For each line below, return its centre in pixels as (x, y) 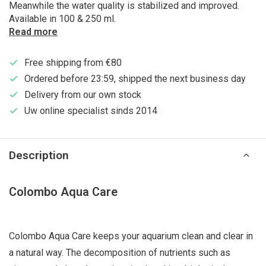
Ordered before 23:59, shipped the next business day (135, 79)
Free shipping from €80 (73, 63)
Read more (33, 32)
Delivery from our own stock (83, 95)
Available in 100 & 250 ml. (62, 19)
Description (39, 155)
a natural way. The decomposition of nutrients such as (120, 253)
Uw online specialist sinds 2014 (91, 111)
